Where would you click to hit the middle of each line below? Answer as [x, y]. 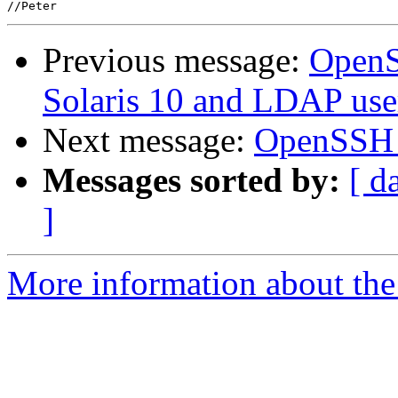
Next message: [148, 140]
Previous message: [176, 60]
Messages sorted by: [191, 180]
